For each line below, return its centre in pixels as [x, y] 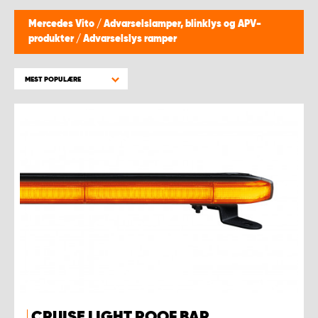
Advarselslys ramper [130, 39]
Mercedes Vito [62, 24]
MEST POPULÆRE [53, 79]
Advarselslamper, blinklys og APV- [182, 24]
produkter [52, 39]
